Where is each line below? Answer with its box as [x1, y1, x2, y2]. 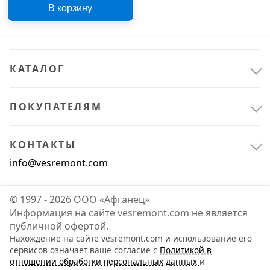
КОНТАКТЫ [10, 137, 77, 151]
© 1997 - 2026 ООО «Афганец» [10, 192, 149, 206]
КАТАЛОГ [10, 61, 65, 75]
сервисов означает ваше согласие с [10, 243, 160, 256]
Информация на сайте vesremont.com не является [10, 206, 248, 219]
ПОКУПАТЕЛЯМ [10, 99, 102, 113]
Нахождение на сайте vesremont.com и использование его [10, 232, 252, 244]
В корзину [48, 3, 93, 14]
